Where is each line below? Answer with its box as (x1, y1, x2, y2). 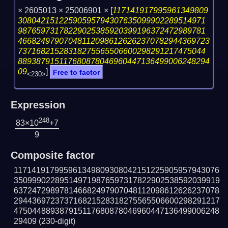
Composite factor (10, 149, 95, 161)
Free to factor (53, 68, 100, 76)
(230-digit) (39, 216, 76, 225)
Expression (10, 99, 65, 110)
